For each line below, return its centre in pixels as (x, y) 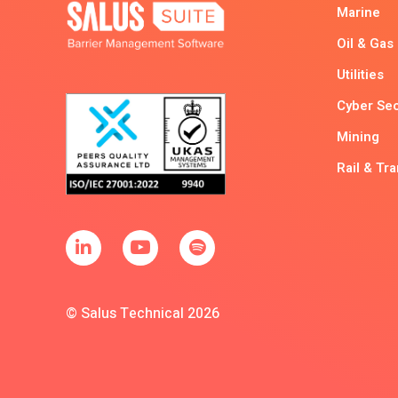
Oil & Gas (365, 43)
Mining (358, 136)
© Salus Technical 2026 (143, 313)
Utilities (360, 74)
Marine (358, 12)
